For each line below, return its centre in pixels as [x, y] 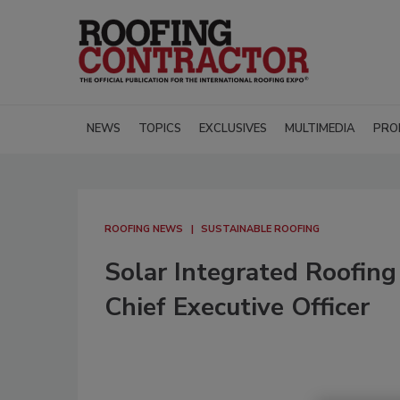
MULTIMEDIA [320, 129]
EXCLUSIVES [233, 129]
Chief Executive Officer [237, 308]
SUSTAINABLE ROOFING [260, 229]
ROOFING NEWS [144, 229]
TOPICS [160, 129]
